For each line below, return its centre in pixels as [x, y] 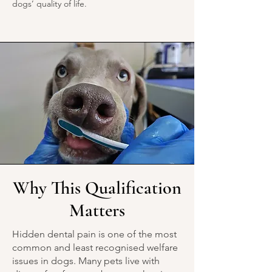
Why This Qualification [97, 188]
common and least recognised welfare [95, 247]
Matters [97, 210]
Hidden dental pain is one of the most [94, 234]
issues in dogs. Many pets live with [86, 260]
